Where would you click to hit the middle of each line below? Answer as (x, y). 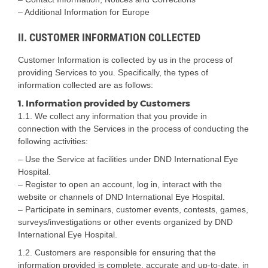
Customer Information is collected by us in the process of (125, 60)
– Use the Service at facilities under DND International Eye (128, 159)
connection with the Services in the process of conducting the (133, 129)
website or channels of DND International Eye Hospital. (121, 197)
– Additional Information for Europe (84, 12)
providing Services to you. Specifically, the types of (113, 73)
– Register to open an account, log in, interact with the (120, 185)
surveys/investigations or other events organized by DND (125, 222)
